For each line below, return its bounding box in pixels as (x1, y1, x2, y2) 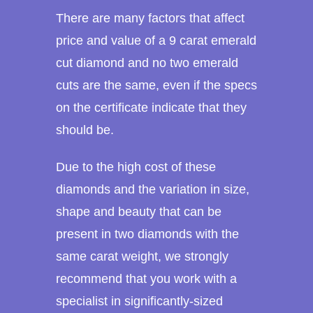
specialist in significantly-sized (56, 294, 223, 309)
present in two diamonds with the (56, 227, 239, 242)
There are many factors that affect (56, 10, 245, 25)
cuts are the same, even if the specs (56, 78, 257, 92)
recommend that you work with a (56, 272, 237, 286)
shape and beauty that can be (56, 205, 221, 219)
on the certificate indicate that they (56, 100, 247, 115)
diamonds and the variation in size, (56, 182, 249, 197)
